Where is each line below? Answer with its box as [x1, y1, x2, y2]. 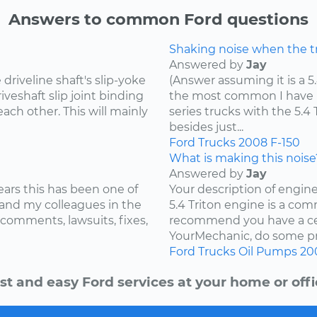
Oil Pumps [238, 245, 297, 259]
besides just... [169, 120, 243, 134]
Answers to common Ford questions [8, 9, 309, 30]
